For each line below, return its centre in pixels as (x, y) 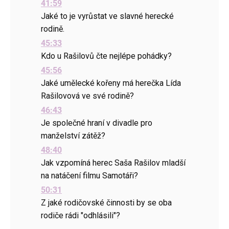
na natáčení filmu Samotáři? (89, 176)
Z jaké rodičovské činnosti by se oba (106, 203)
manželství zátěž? (73, 136)
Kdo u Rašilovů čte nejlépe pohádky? (106, 56)
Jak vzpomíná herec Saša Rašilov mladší (113, 163)
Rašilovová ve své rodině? (87, 96)
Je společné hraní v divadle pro (97, 123)
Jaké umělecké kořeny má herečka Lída (111, 83)
